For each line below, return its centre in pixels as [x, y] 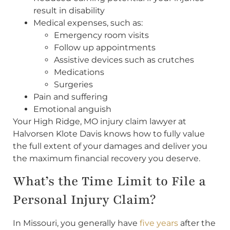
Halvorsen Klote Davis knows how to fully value [109, 133]
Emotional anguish [72, 109]
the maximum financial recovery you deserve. [107, 158]
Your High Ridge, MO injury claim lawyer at [100, 121]
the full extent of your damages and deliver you [110, 146]
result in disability [69, 10]
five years [159, 223]
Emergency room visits [101, 35]
